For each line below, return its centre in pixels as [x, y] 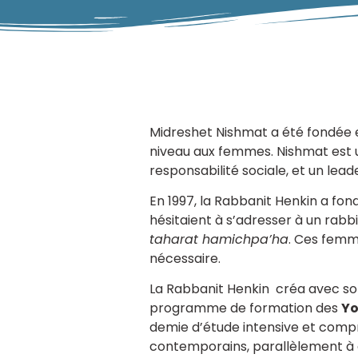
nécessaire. [185, 258]
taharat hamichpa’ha [219, 239]
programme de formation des [245, 308]
